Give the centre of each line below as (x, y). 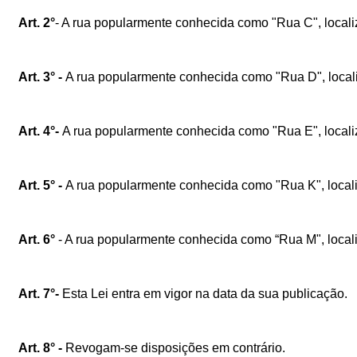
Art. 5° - (42, 185)
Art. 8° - (40, 347)
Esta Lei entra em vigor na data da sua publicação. (203, 293)
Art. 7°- (39, 293)
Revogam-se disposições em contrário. (174, 347)
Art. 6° (38, 239)
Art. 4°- (40, 131)
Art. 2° (37, 22)
